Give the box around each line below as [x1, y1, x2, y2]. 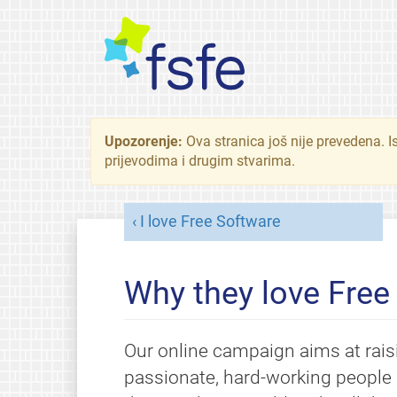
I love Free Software [139, 212, 281, 230]
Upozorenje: [105, 133, 186, 150]
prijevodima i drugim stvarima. [105, 152, 295, 169]
